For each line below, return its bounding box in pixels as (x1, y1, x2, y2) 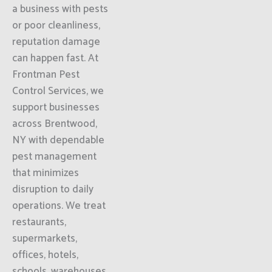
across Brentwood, (12, 115, 97, 132)
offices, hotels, (12, 246, 78, 263)
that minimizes (12, 165, 79, 182)
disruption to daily (12, 181, 93, 198)
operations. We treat (12, 197, 106, 214)
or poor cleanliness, (12, 17, 100, 34)
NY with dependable (12, 132, 104, 149)
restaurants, (12, 214, 66, 231)
